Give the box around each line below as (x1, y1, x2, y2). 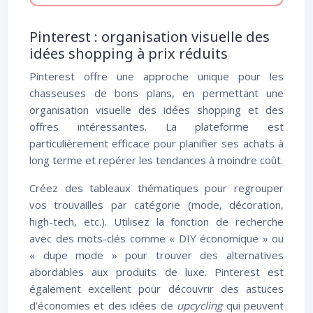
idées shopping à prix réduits (29, 44, 228, 63)
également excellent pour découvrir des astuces (29, 282, 284, 296)
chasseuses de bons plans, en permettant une (29, 86, 284, 100)
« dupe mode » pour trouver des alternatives (29, 248, 284, 262)
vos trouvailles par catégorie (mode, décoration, (29, 198, 284, 212)
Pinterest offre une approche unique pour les (29, 69, 284, 83)
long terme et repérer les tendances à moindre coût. (29, 153, 283, 167)
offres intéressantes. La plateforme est (29, 119, 284, 133)
